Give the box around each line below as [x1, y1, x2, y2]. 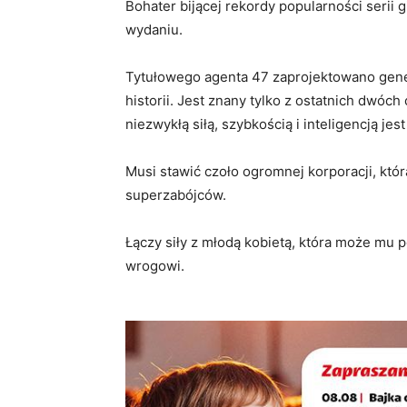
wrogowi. [125, 257, 184, 275]
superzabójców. [125, 186, 226, 204]
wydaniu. [125, 21, 183, 39]
